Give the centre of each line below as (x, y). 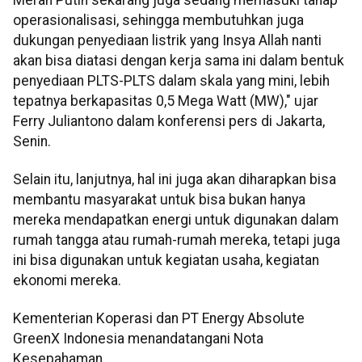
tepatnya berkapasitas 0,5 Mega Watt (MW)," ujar (166, 101)
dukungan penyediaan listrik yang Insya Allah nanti (167, 40)
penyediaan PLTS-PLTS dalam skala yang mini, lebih (171, 80)
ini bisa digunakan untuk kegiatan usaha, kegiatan (166, 260)
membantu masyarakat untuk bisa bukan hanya (159, 199)
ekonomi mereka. (67, 280)
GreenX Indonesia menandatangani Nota (138, 339)
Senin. (32, 141)
